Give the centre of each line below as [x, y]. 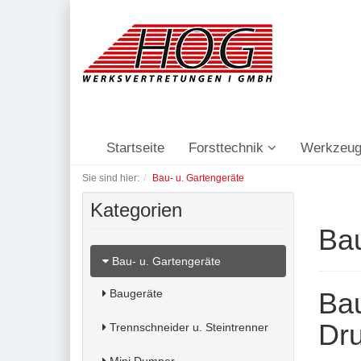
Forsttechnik [228, 148]
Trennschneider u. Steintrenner [187, 327]
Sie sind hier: [111, 178]
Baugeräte [135, 293]
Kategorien [136, 210]
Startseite [135, 148]
